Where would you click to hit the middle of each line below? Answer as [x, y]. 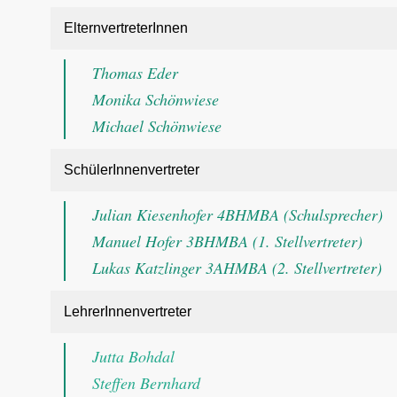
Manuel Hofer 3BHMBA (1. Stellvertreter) [227, 241]
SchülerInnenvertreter [132, 170]
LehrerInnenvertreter [128, 311]
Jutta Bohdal [133, 356]
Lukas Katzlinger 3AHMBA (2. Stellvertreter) [237, 268]
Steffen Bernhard [146, 383]
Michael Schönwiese [157, 126]
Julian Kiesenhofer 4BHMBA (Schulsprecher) [237, 214]
